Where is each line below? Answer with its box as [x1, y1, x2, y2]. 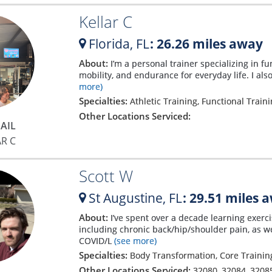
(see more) [111, 235, 157, 247]
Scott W [78, 165, 133, 187]
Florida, [85, 35, 136, 52]
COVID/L [78, 235, 112, 247]
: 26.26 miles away [149, 35, 263, 52]
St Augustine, [85, 189, 169, 206]
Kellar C [78, 10, 132, 33]
